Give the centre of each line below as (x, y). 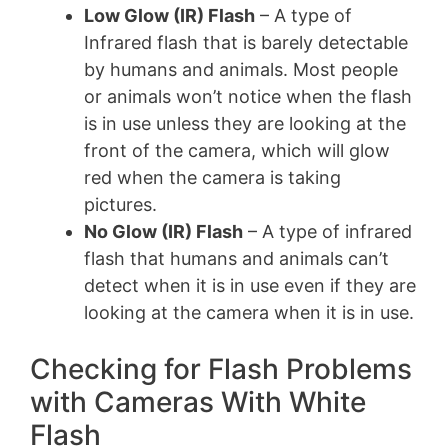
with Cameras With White (198, 401)
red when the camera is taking (212, 177)
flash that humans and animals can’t (236, 258)
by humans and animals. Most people (241, 69)
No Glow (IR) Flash (163, 231)
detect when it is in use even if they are (250, 285)
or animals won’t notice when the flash (248, 96)
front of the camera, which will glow (237, 150)
